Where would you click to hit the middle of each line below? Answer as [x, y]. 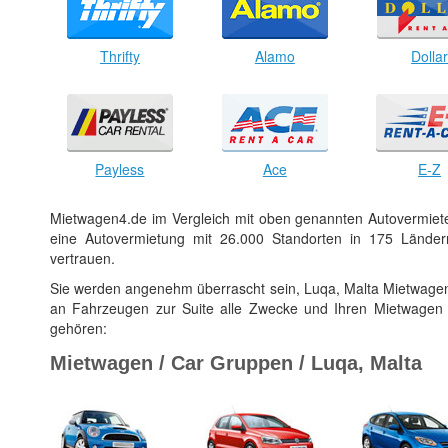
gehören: [78, 327]
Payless [120, 168]
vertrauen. [82, 257]
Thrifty [119, 55]
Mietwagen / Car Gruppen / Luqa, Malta [236, 362]
